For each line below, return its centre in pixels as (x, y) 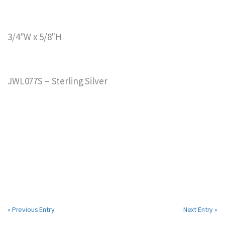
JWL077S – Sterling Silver (58, 81)
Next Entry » (200, 210)
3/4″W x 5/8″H (35, 37)
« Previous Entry (31, 210)
